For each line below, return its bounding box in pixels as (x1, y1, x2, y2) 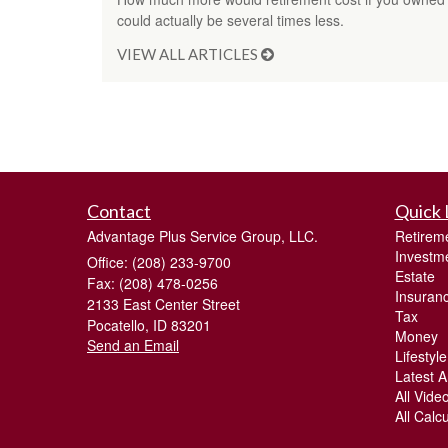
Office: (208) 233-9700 (87, 252, 231, 273)
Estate (394, 266, 435, 287)
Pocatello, (87, 315, 149, 336)
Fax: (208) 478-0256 (87, 273, 218, 294)
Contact (87, 200, 151, 223)
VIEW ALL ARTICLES (117, 45, 261, 64)
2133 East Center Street (87, 294, 240, 315)
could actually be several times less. (117, 10, 344, 31)
